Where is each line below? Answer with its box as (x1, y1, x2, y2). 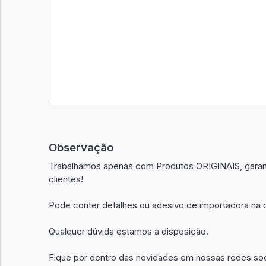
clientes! (49, 173, 83, 185)
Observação (49, 141, 114, 154)
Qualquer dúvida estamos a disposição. (49, 225, 208, 237)
